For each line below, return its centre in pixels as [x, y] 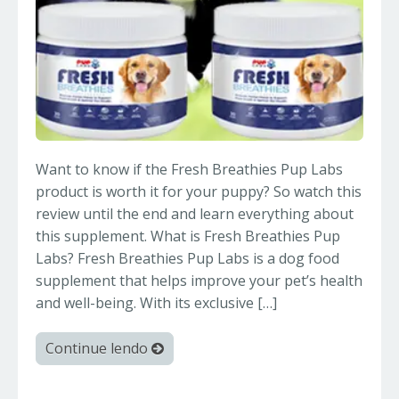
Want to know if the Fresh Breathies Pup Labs [189, 170]
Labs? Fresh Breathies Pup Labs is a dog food [187, 259]
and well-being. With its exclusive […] [156, 303]
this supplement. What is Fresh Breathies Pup [188, 236]
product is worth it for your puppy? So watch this [199, 192]
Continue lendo [98, 349]
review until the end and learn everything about [195, 214]
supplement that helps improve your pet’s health [199, 281]
